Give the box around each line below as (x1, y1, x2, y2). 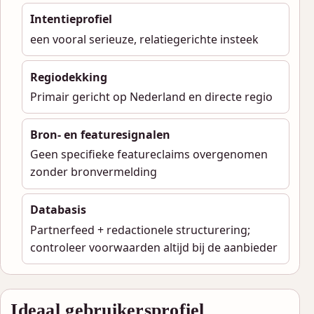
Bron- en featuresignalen (29, 127, 170, 143)
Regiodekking (29, 69, 107, 85)
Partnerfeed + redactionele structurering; (29, 221, 250, 238)
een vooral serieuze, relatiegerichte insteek (29, 31, 259, 47)
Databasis (29, 202, 86, 218)
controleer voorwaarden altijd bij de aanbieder (29, 239, 278, 255)
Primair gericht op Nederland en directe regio (29, 88, 273, 104)
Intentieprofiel (29, 11, 112, 27)
